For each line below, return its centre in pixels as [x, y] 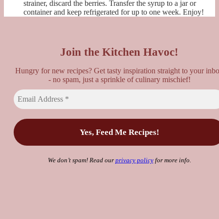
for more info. [172, 160]
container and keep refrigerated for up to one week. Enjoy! [114, 12]
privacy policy [134, 160]
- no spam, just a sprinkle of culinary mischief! [119, 79]
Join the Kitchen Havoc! [119, 52]
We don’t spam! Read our [81, 160]
